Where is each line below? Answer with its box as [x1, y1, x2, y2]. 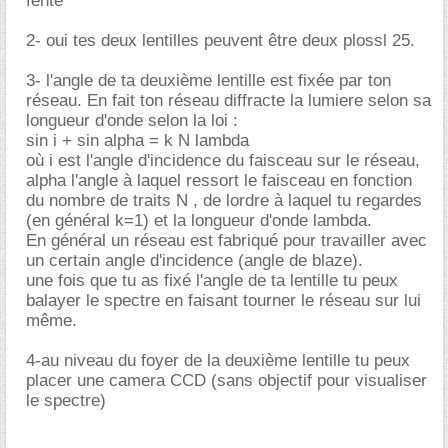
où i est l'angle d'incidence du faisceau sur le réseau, [26, 150, 420, 170]
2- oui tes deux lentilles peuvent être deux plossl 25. [26, 30, 415, 50]
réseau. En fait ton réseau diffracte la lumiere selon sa [26, 90, 431, 110]
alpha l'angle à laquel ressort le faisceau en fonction [26, 170, 412, 190]
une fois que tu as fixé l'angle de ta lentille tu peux [26, 270, 398, 290]
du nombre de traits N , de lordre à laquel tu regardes [26, 190, 422, 210]
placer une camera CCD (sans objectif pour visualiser [26, 370, 427, 390]
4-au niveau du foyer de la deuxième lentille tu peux [26, 350, 410, 370]
